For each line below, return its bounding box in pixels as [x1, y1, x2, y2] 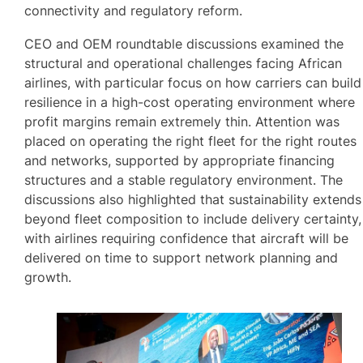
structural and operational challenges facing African [24, 54, 343, 71]
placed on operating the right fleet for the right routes [24, 132, 357, 149]
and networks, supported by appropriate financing [24, 152, 335, 169]
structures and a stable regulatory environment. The [24, 171, 344, 188]
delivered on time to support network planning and [24, 249, 339, 266]
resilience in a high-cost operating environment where [24, 93, 356, 110]
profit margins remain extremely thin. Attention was [24, 113, 340, 130]
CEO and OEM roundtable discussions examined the [24, 35, 344, 52]
